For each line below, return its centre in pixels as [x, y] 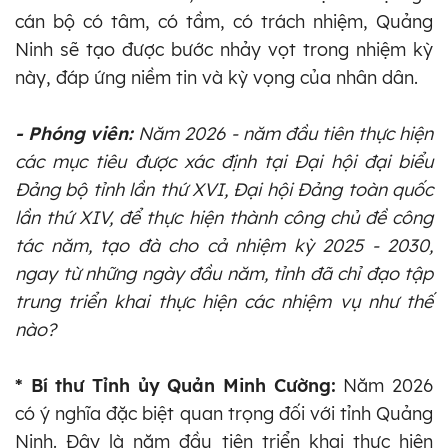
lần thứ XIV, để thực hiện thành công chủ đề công [224, 217]
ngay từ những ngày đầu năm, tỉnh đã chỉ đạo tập [224, 273]
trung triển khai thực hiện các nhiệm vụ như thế [224, 301]
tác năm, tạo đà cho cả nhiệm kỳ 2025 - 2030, [224, 245]
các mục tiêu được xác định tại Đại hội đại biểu [224, 161]
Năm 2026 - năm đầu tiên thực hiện [283, 133]
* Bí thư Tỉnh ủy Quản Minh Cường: [175, 385]
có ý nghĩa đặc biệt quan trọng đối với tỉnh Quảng [224, 413]
